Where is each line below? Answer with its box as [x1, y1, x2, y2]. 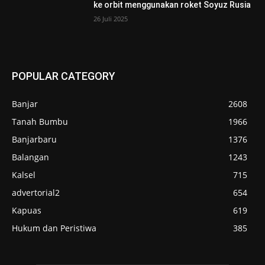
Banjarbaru [12, 134, 57, 146]
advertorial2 [12, 187, 60, 199]
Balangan [12, 151, 49, 163]
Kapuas [12, 205, 41, 216]
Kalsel [12, 169, 35, 181]
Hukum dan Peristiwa [12, 222, 96, 234]
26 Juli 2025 [93, 14, 128, 23]
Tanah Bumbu [12, 116, 68, 128]
